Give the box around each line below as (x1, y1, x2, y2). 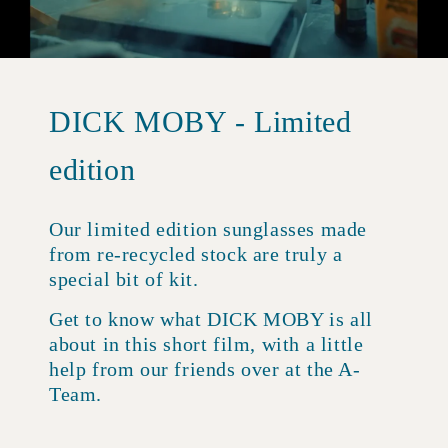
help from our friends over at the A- (49, 357, 361, 380)
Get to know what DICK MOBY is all (49, 307, 373, 330)
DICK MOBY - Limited (49, 104, 352, 138)
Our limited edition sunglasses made (49, 217, 368, 240)
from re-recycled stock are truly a (49, 242, 343, 265)
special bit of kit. (49, 267, 199, 290)
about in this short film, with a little (49, 332, 364, 355)
